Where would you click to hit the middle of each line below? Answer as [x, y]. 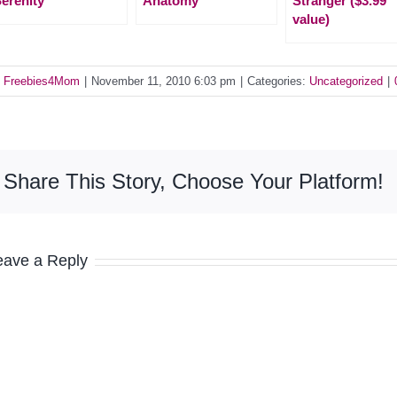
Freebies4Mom [42, 82]
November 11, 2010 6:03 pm [163, 82]
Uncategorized [346, 82]
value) [311, 19]
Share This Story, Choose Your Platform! [194, 182]
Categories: [278, 82]
